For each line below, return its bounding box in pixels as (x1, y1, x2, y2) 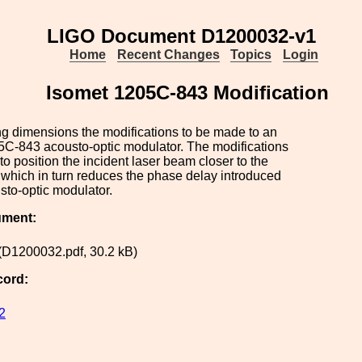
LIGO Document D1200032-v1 (46, 25, 316, 47)
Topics (230, 48, 272, 61)
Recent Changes (116, 48, 220, 61)
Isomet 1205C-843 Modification (46, 82, 329, 103)
